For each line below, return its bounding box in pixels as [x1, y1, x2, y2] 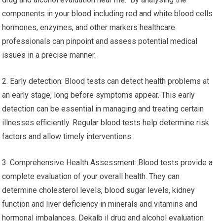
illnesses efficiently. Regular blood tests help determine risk [2, 118, 210, 127]
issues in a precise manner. [2, 50, 96, 60]
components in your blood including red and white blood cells [2, 9, 213, 18]
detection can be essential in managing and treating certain [2, 104, 204, 113]
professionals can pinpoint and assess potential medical [2, 37, 198, 46]
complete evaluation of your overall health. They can [2, 172, 180, 181]
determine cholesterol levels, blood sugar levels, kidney [2, 185, 195, 195]
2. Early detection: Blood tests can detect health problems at [2, 76, 210, 86]
